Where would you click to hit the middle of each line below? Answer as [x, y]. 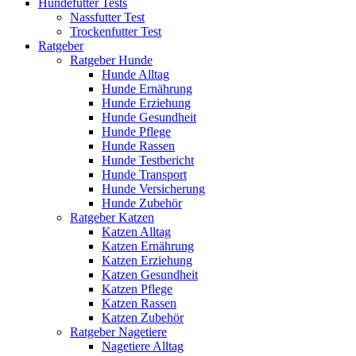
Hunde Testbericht [148, 160]
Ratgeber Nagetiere [118, 331]
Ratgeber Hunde [111, 60]
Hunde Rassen [138, 145]
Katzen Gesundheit [150, 274]
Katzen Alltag [136, 231]
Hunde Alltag [135, 74]
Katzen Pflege [137, 288]
